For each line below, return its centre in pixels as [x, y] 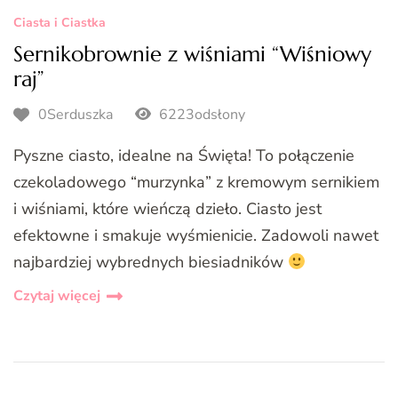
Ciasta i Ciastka [60, 23]
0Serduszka [76, 115]
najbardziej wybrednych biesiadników [151, 262]
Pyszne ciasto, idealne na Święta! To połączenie [184, 155]
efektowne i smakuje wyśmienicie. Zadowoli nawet [196, 235]
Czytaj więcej [57, 295]
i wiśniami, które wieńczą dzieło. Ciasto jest [167, 208]
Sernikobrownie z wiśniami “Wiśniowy [192, 55]
